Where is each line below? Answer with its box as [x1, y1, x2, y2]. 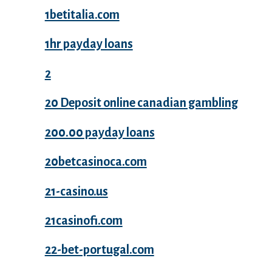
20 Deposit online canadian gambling [44, 96, 238, 110]
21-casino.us [44, 184, 108, 198]
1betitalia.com [44, 7, 120, 21]
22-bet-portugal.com [44, 243, 154, 257]
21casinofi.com [44, 213, 123, 227]
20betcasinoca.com [44, 155, 147, 169]
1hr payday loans [44, 37, 133, 51]
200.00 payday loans [44, 125, 155, 139]
